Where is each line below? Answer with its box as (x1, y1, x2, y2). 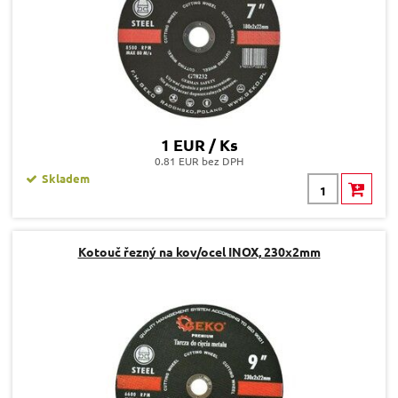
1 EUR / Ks (160, 134, 238, 155)
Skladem (42, 171, 90, 187)
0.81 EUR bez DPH (155, 154, 243, 169)
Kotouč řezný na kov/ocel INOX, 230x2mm (77, 243, 321, 260)
